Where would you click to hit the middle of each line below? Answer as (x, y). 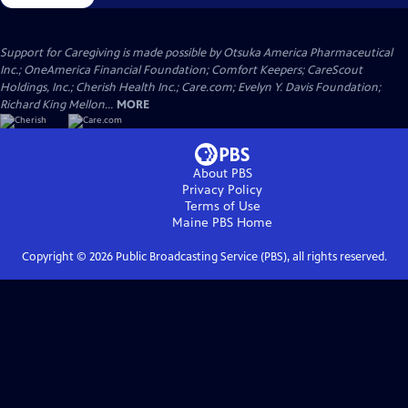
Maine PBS (203, 222)
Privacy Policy (222, 189)
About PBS (222, 173)
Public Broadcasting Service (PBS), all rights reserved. (250, 256)
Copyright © (55, 256)
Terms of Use (222, 206)
